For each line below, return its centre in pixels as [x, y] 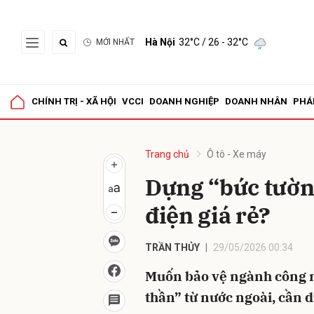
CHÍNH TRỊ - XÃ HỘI [74, 101]
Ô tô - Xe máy [237, 154]
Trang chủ [167, 154]
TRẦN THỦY [172, 247]
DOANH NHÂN [256, 101]
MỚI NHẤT [115, 42]
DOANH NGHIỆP [184, 101]
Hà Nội [160, 42]
